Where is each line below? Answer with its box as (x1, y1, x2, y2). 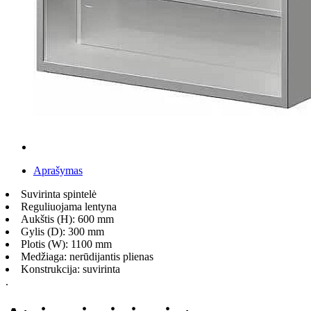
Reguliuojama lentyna (21, 201, 117, 212)
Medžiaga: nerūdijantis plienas (21, 251, 153, 262)
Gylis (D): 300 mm (21, 226, 104, 237)
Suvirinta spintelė (21, 188, 96, 200)
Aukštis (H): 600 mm (21, 213, 114, 225)
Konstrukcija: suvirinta (21, 263, 120, 275)
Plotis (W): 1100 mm (21, 238, 112, 250)
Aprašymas (33, 165, 83, 176)
